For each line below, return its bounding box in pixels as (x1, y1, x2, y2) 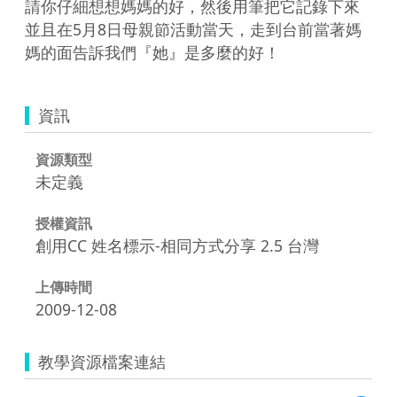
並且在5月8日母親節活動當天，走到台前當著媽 (25, 18, 362, 40)
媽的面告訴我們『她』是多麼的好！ (25, 41, 280, 63)
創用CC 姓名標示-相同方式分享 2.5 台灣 (35, 234, 319, 256)
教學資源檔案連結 (38, 350, 166, 372)
